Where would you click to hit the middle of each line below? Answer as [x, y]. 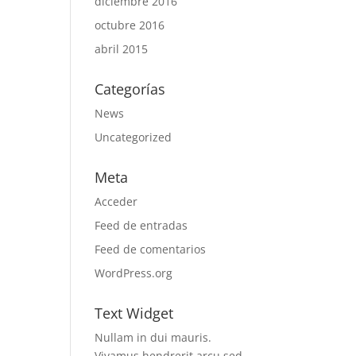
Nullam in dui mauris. [153, 337]
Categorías [130, 89]
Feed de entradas [141, 225]
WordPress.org [134, 273]
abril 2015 [122, 49]
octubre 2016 [130, 25]
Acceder [116, 201]
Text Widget [134, 313]
